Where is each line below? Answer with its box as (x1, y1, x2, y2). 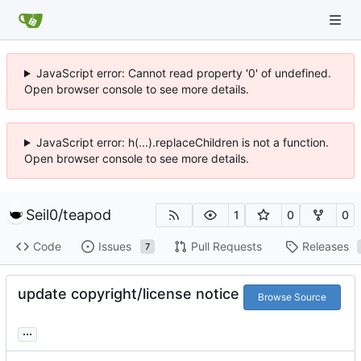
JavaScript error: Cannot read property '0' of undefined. (35, 66, 331, 80)
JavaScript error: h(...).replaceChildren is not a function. (35, 135, 329, 149)
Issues (98, 239, 131, 254)
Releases (301, 239, 349, 254)
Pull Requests (190, 239, 262, 254)
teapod (63, 206, 111, 223)
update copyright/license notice (18, 284, 239, 302)
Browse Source (257, 290, 326, 303)
